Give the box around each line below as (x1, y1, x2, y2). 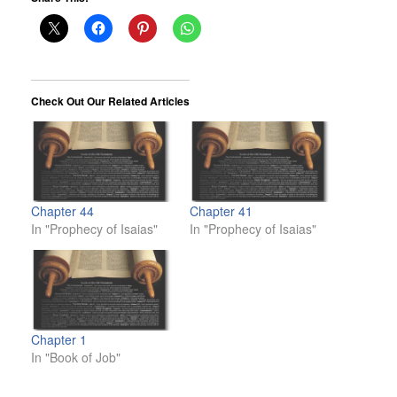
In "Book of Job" (31, 348, 121, 367)
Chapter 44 (31, 202, 94, 221)
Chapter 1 (31, 331, 87, 349)
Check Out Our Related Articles (31, 93, 190, 110)
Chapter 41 (190, 202, 253, 221)
